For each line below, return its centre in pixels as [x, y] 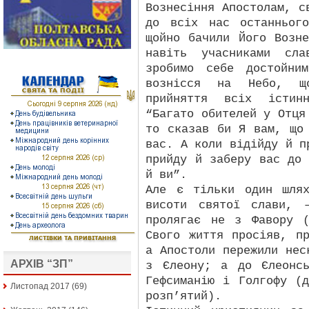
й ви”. [166, 175]
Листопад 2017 [40, 287]
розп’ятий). [183, 296]
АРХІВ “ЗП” [42, 264]
